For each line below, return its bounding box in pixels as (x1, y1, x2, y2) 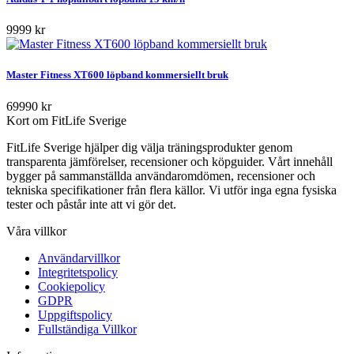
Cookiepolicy (38, 279, 105, 293)
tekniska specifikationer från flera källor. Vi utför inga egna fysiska (6, 183, 337, 197)
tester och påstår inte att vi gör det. (6, 197, 176, 211)
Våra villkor (6, 224, 66, 238)
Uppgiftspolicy (38, 307, 112, 322)
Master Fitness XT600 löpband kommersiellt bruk (6, 69, 228, 81)
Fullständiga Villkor (38, 322, 137, 336)
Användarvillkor (38, 250, 120, 265)
